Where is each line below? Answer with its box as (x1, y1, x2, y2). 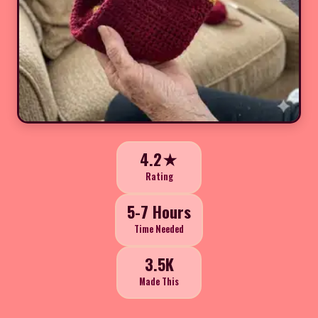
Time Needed (134, 222, 184, 236)
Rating (145, 170, 173, 184)
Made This (139, 275, 179, 289)
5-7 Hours (127, 199, 191, 224)
